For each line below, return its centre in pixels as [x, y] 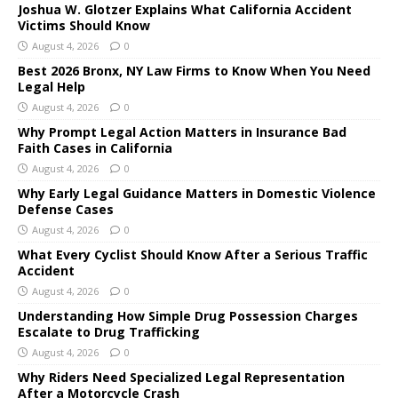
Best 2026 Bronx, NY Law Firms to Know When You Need [194, 70]
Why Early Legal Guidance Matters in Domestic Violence [197, 193]
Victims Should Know [84, 25]
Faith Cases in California [95, 147]
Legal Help [52, 86]
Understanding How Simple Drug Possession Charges [188, 315]
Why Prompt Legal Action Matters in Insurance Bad [182, 131]
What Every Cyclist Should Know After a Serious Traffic [193, 254]
